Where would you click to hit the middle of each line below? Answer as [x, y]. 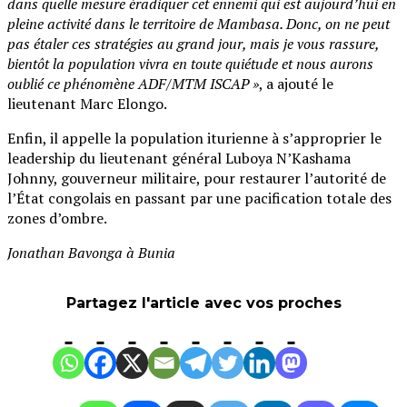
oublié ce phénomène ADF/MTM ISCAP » [133, 83]
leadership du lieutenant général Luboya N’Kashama [179, 158]
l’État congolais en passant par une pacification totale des [199, 198]
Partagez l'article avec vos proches [203, 303]
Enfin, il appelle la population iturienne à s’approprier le [194, 138]
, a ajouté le [296, 83]
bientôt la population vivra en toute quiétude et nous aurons [190, 63]
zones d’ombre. [57, 218]
